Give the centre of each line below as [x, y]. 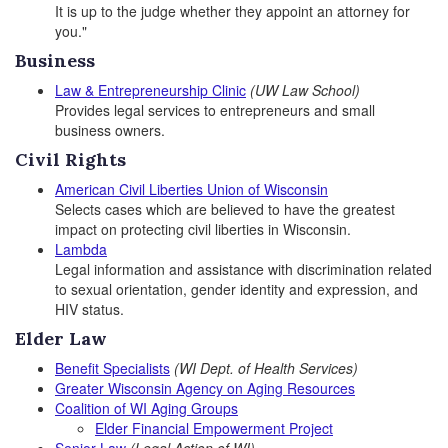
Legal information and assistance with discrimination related [243, 269]
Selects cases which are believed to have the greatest [225, 209]
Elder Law [61, 338]
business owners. [110, 130]
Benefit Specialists [112, 368]
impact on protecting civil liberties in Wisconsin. [203, 229]
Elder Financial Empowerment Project [214, 428]
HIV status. [89, 309]
